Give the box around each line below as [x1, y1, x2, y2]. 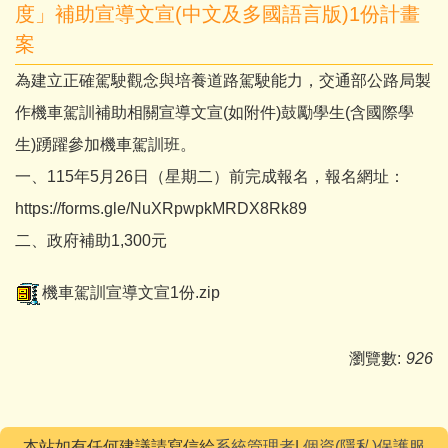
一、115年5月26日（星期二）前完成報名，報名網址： [15, 168, 405, 185]
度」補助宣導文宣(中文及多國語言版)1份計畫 [15, 3, 420, 25]
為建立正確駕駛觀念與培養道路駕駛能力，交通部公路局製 [15, 72, 431, 89]
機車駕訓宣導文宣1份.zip [42, 284, 220, 302]
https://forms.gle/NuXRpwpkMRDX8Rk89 [15, 200, 307, 217]
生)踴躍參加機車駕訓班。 [15, 136, 196, 153]
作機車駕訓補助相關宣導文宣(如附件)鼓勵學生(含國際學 [15, 104, 414, 121]
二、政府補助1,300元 [15, 232, 167, 249]
